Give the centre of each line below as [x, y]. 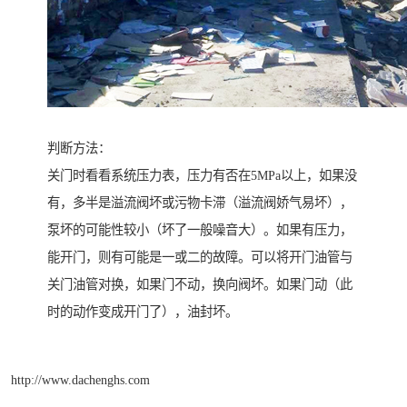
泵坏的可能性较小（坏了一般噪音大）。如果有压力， [200, 230]
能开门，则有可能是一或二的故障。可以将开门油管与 [200, 258]
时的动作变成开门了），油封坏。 [143, 312]
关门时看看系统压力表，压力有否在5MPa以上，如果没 [202, 176]
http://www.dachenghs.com [80, 379]
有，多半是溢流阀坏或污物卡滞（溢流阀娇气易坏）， [200, 203]
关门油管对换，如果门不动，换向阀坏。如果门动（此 [200, 285]
